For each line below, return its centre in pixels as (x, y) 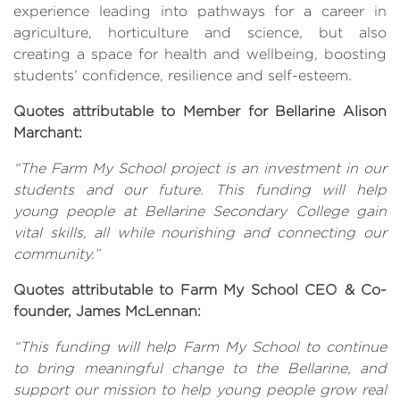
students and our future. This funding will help (200, 190)
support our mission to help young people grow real (200, 390)
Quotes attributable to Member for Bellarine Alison (200, 111)
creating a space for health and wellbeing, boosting (200, 54)
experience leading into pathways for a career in (200, 11)
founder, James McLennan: (107, 311)
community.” (57, 254)
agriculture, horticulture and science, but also (200, 33)
